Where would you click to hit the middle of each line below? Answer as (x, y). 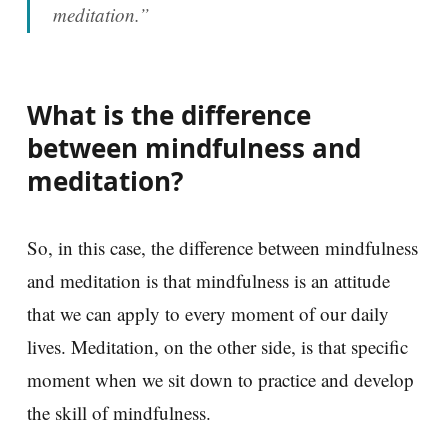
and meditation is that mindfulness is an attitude (208, 280)
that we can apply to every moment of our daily (208, 313)
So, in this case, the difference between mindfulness (222, 247)
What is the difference (169, 114)
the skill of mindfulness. (119, 412)
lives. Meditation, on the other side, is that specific (217, 346)
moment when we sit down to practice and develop (220, 379)
